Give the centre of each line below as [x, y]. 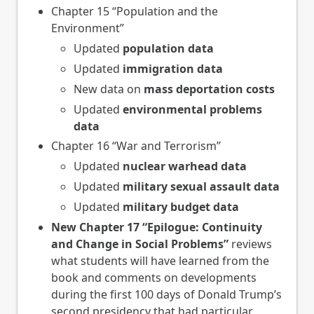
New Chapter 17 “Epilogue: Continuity [157, 227]
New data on [109, 89]
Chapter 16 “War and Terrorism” [136, 146]
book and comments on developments [154, 277]
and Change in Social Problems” [140, 244]
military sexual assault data [201, 186]
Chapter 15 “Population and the [135, 12]
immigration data [173, 69]
